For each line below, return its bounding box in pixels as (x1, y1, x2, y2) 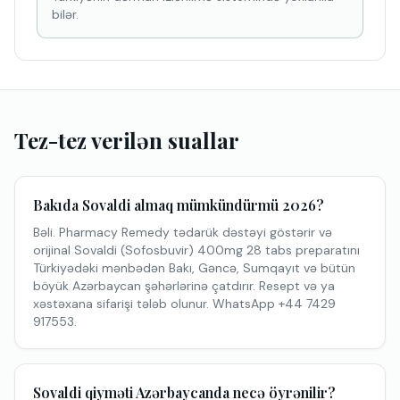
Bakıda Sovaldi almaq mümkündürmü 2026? (33, 196, 324, 214)
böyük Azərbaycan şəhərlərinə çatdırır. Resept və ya (33, 278, 335, 294)
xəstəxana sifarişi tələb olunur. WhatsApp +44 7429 (33, 296, 336, 312)
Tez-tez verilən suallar (14, 126, 239, 154)
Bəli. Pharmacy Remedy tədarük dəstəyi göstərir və (33, 224, 332, 240)
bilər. (52, 6, 79, 22)
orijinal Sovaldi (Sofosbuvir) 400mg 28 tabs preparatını (33, 242, 360, 258)
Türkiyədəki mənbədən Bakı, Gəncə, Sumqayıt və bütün (33, 260, 355, 276)
